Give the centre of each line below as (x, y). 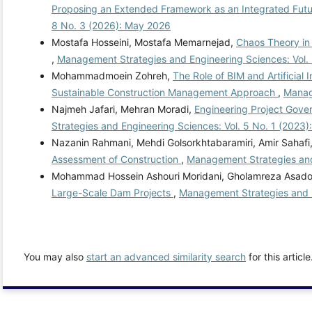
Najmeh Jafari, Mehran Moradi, (123, 109)
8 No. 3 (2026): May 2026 (111, 26)
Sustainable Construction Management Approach (165, 93)
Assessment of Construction (116, 159)
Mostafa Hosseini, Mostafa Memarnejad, (144, 42)
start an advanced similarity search (166, 257)
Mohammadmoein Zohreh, (112, 76)
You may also (55, 257)
